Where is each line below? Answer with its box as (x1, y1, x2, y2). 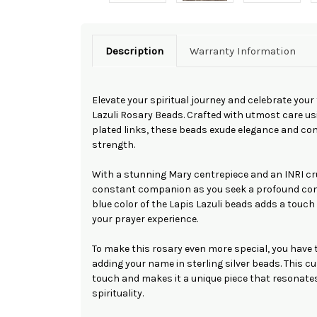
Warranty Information (189, 44, 296, 57)
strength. (92, 138, 135, 151)
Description (105, 44, 163, 57)
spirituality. (92, 287, 144, 299)
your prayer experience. (92, 212, 198, 225)
